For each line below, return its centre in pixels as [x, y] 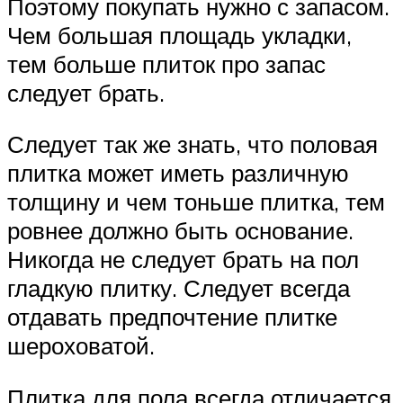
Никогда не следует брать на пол [183, 260]
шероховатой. [81, 346]
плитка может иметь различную [178, 173]
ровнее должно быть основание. [180, 231]
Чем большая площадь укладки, [179, 35]
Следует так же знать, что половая [193, 144]
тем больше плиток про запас [166, 63]
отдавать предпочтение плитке [172, 317]
